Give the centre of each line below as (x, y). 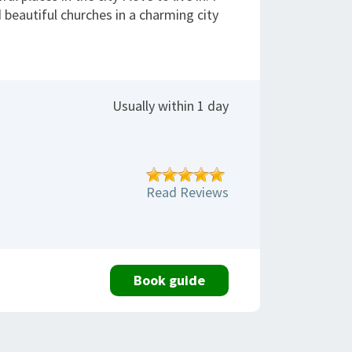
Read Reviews (187, 192)
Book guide (169, 280)
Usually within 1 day (170, 106)
